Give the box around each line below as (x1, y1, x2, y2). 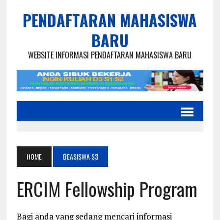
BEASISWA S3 (62, 151, 98, 162)
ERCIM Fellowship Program (16, 175, 197, 203)
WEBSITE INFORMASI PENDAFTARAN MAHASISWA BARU (28, 49, 192, 61)
